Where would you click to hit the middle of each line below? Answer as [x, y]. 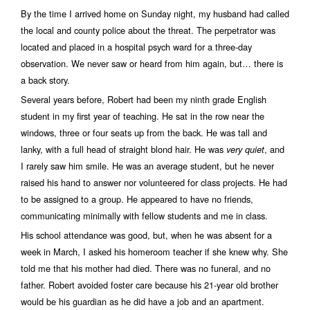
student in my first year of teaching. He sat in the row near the [143, 116]
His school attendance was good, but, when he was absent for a [146, 235]
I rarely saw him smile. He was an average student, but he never [147, 166]
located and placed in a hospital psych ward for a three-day [136, 47]
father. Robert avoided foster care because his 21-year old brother [149, 285]
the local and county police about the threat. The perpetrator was [148, 30]
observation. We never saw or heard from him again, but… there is [152, 63]
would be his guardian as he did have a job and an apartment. [143, 301]
